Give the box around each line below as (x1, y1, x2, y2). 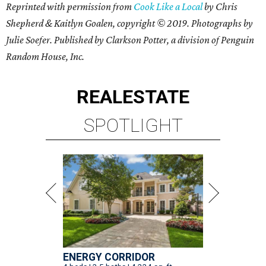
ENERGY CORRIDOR (63, 251, 155, 264)
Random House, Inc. (6, 50, 84, 63)
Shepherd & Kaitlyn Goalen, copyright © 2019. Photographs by (6, 17, 253, 30)
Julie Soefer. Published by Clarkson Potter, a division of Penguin (6, 34, 254, 46)
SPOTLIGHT (83, 114, 183, 137)
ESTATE (122, 85, 189, 109)
